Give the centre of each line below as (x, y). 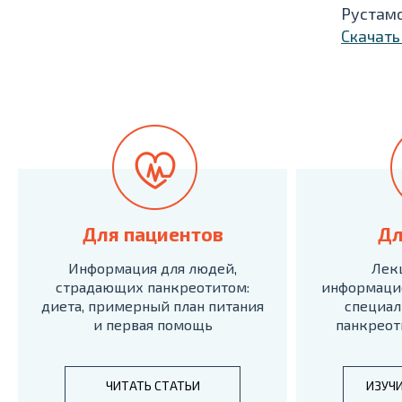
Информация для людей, (153, 268)
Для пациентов (153, 234)
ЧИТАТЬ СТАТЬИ (153, 385)
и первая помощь (153, 324)
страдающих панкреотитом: (153, 287)
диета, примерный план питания (153, 306)
